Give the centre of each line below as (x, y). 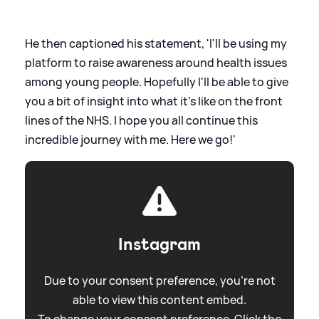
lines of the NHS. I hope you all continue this (141, 120)
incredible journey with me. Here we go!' (130, 139)
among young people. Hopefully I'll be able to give (157, 82)
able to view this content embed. (159, 299)
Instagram (159, 244)
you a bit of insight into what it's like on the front (154, 101)
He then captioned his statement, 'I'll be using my (156, 43)
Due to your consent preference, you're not (159, 280)
